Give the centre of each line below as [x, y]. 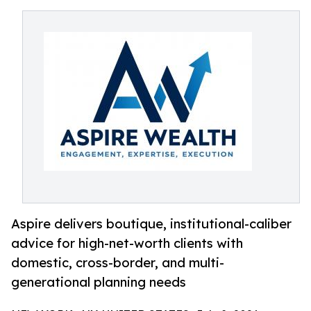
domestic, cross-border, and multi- [118, 263]
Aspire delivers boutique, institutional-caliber [151, 224]
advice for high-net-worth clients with [127, 243]
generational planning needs [99, 282]
